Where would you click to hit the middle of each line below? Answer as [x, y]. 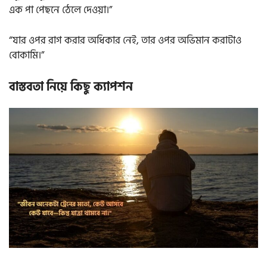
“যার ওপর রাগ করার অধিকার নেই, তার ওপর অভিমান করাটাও [125, 40]
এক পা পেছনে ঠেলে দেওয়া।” [60, 10]
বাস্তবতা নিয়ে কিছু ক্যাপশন [71, 87]
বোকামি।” [27, 55]
